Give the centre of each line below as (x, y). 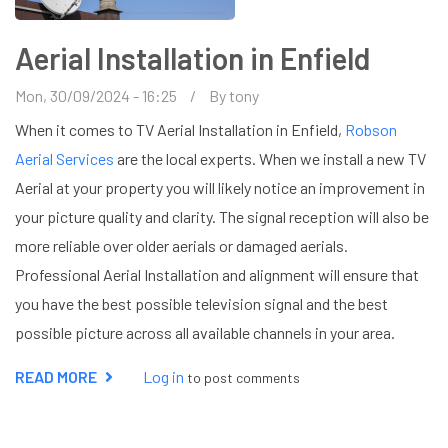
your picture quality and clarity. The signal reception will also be (222, 216)
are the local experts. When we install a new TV (270, 158)
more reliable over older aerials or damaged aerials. (181, 245)
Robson (371, 129)
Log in (163, 376)
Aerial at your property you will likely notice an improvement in (220, 187)
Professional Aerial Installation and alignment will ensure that (217, 274)
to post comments (242, 377)
